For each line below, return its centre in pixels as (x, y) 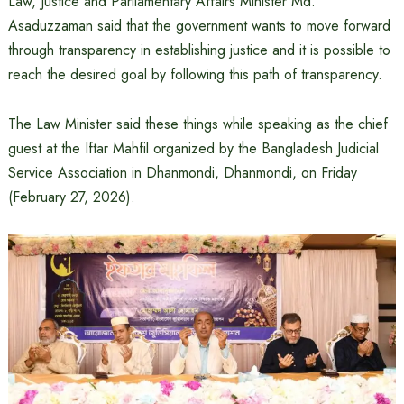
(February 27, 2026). (71, 197)
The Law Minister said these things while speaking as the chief (197, 124)
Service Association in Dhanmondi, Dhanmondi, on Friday (182, 173)
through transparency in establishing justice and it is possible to (199, 50)
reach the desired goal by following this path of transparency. (195, 74)
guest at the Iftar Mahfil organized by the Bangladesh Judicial (193, 148)
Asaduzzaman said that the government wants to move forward (199, 26)
